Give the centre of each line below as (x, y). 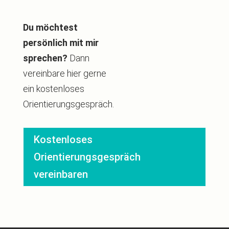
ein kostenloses (53, 89)
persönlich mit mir (61, 43)
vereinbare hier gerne (64, 74)
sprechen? (45, 58)
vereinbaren (61, 175)
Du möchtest (50, 28)
